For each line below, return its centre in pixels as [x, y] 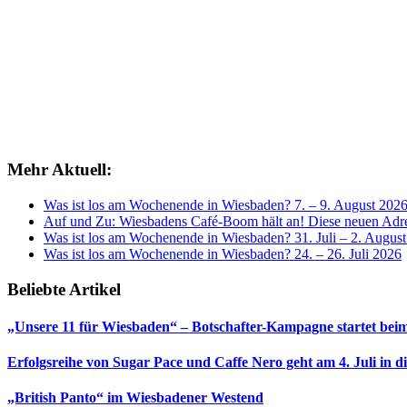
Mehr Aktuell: [60, 170]
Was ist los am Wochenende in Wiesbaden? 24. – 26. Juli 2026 [223, 253]
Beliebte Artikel [64, 289]
